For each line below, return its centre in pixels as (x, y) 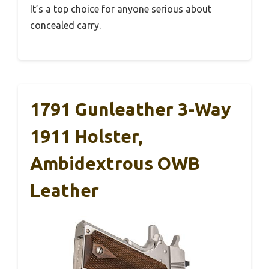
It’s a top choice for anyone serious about (121, 9)
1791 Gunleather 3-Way (130, 109)
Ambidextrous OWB (115, 163)
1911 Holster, (86, 136)
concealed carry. (65, 25)
